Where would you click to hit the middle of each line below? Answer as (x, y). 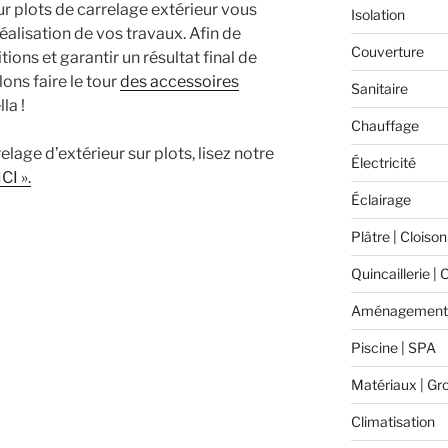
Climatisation (392, 421)
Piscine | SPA (393, 347)
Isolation (377, 14)
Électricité (383, 162)
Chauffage (384, 125)
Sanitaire (379, 88)
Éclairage (380, 199)
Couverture (387, 51)
